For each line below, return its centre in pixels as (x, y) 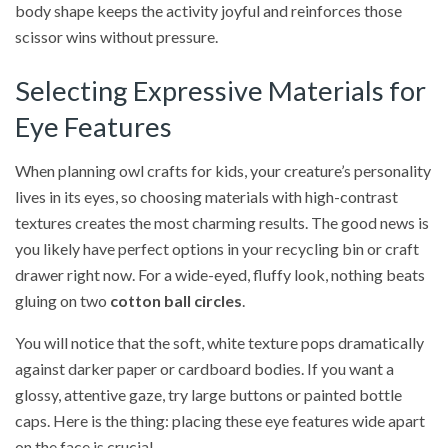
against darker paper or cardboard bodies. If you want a (204, 369)
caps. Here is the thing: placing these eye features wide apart (220, 421)
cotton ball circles (176, 301)
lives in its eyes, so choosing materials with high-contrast (206, 197)
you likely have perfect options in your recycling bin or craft (217, 249)
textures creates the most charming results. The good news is (222, 223)
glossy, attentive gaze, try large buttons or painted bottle (208, 395)
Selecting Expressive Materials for (220, 90)
